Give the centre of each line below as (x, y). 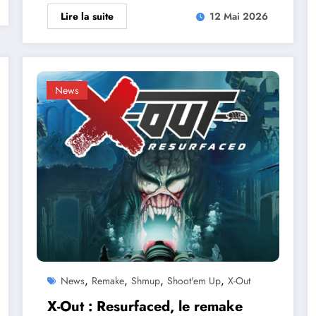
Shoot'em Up (194, 280)
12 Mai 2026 (239, 17)
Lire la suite (87, 16)
